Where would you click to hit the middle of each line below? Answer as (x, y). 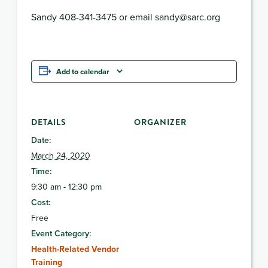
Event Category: (61, 233)
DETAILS (49, 122)
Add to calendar (83, 71)
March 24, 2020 (61, 155)
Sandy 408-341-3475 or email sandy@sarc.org (126, 16)
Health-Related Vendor (75, 249)
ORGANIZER (160, 122)
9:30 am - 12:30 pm (66, 186)
